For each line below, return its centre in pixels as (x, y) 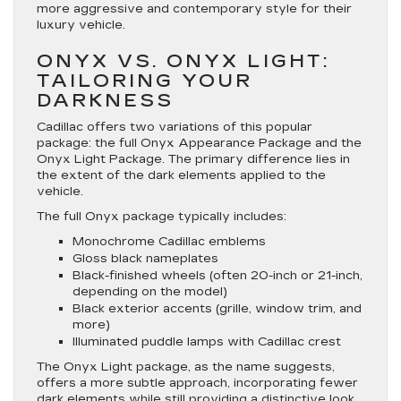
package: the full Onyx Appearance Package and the (199, 143)
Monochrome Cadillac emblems (169, 242)
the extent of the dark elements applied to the (181, 175)
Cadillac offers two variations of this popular (175, 127)
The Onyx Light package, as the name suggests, (186, 367)
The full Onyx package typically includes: (162, 217)
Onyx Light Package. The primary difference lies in (193, 159)
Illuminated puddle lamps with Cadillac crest (207, 342)
